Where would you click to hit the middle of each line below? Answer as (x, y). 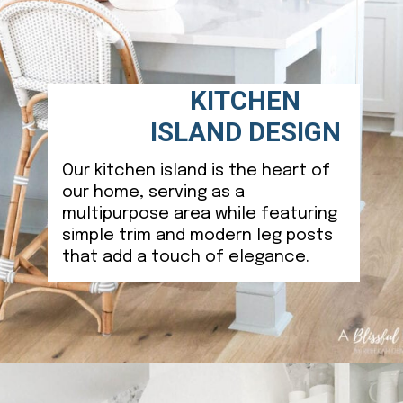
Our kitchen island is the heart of (196, 171)
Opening (75, 388)
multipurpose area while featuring (199, 214)
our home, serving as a (153, 193)
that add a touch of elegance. (185, 257)
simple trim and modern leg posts (197, 236)
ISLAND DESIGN (245, 133)
